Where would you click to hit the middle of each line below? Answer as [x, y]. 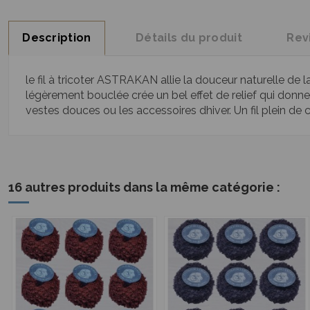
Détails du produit [189, 37]
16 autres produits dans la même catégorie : [144, 188]
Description [57, 37]
